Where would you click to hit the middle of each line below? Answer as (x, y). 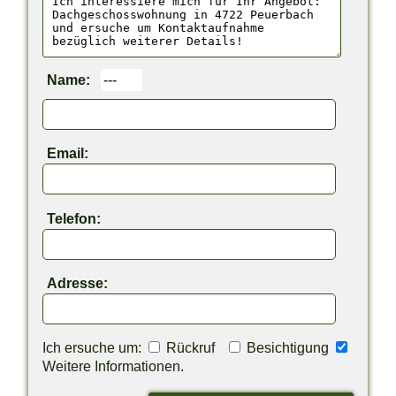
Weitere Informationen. (114, 366)
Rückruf (194, 347)
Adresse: (78, 282)
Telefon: (74, 218)
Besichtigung (288, 347)
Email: (68, 153)
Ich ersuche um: (94, 347)
